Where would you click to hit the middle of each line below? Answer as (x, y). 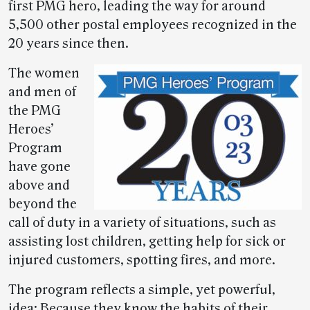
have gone (39, 167)
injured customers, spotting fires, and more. (142, 260)
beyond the (43, 204)
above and (39, 185)
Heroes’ (31, 129)
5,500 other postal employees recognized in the (153, 25)
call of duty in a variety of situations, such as (142, 223)
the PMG (35, 111)
